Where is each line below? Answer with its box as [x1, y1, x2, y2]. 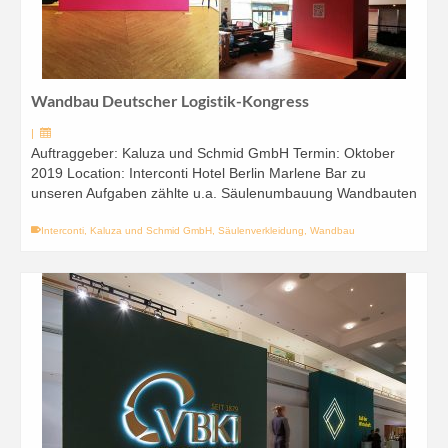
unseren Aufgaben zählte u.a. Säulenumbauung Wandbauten [31, 185, 417, 201]
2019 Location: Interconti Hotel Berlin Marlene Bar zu [31, 165, 366, 181]
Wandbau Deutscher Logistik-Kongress [31, 91, 309, 110]
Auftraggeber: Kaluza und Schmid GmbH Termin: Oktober [31, 145, 395, 161]
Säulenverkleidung [218, 225, 304, 236]
